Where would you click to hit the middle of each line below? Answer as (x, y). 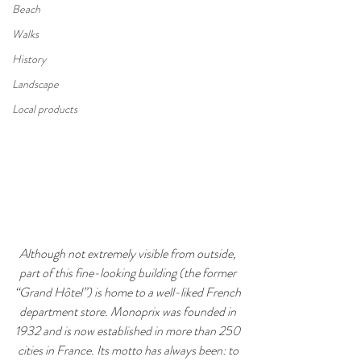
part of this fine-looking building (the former (129, 272)
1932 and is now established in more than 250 (129, 330)
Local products (45, 109)
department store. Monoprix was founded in (129, 311)
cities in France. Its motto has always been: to (129, 350)
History (29, 59)
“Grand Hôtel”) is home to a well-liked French (129, 292)
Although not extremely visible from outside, (129, 253)
